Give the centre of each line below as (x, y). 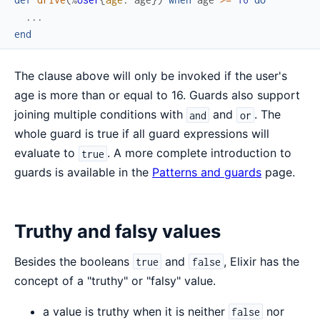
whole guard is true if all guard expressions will (142, 134)
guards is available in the (83, 172)
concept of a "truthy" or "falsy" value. (115, 280)
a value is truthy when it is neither (136, 311)
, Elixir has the (261, 261)
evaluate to (46, 153)
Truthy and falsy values (117, 231)
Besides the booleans (74, 261)
